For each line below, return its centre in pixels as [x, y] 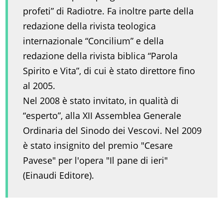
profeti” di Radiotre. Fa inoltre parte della [109, 11]
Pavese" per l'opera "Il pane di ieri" [96, 161]
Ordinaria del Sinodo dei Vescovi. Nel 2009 [112, 131]
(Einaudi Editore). [59, 175]
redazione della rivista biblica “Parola [101, 56]
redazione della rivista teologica [90, 26]
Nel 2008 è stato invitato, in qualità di [101, 101]
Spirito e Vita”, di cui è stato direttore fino [109, 71]
